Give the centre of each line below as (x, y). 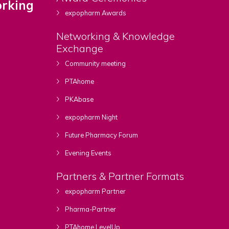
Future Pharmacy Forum (101, 135)
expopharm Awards (95, 13)
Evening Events (88, 153)
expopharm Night (91, 117)
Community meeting (95, 63)
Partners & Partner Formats (120, 176)
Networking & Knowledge (116, 36)
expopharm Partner (95, 191)
